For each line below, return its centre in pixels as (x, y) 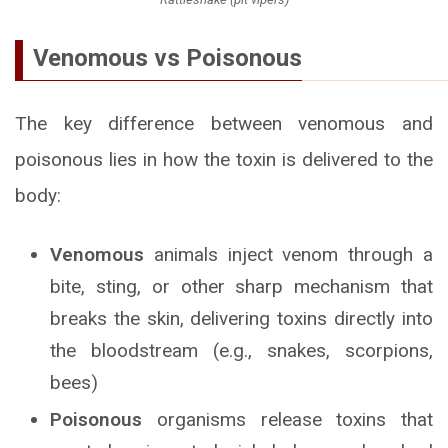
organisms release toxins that (287, 419)
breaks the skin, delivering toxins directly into (241, 318)
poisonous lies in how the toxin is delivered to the (224, 159)
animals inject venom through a (288, 254)
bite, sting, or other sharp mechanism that (241, 286)
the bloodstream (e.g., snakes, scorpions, (241, 350)
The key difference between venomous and (224, 123)
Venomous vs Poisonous (167, 57)
